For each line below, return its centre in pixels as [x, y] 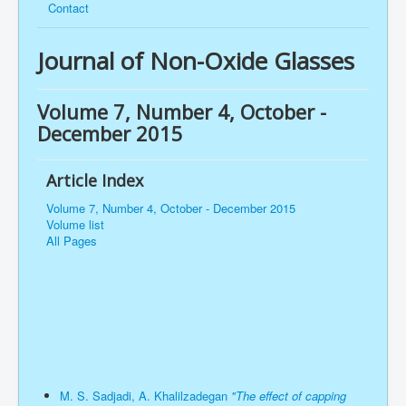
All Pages [72, 241]
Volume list [75, 225]
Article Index [95, 181]
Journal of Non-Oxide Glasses [196, 61]
